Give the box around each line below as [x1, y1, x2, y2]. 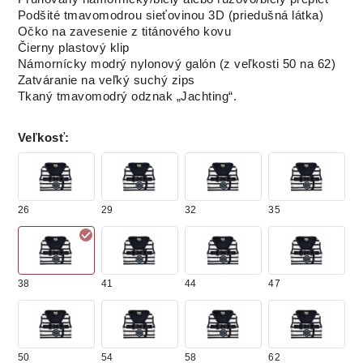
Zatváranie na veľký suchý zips [17, 74, 195, 88]
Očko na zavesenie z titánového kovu [17, 25, 232, 39]
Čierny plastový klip [17, 41, 130, 55]
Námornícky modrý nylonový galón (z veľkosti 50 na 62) [17, 58, 336, 71]
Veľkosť [17, 131, 66, 145]
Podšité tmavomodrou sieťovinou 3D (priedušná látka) [17, 9, 324, 23]
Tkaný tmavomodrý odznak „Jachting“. [17, 90, 237, 104]
